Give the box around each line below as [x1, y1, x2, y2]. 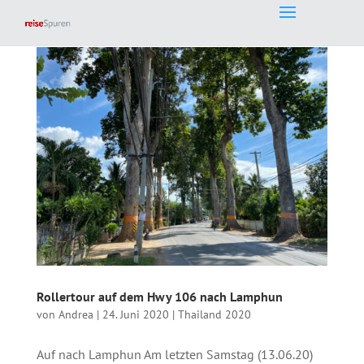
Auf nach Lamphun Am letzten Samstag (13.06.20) [36, 345, 313, 362]
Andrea [58, 306, 93, 322]
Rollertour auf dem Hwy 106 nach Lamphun [36, 288, 283, 305]
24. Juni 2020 [102, 306, 169, 322]
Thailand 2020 [177, 306, 251, 322]
